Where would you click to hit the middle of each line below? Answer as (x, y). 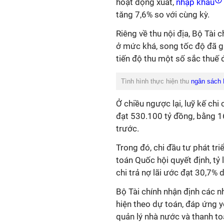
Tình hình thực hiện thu (155, 81)
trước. (127, 128)
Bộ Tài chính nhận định (159, 191)
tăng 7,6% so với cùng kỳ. (163, 14)
